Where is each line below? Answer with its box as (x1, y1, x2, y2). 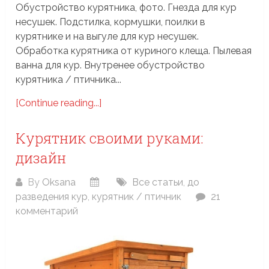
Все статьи (132, 176, 184, 188)
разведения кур (16, 190, 88, 202)
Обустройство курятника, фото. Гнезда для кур (16, 1, 237, 13)
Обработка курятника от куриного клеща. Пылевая (16, 44, 252, 56)
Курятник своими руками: (16, 128, 204, 148)
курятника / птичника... (16, 73, 122, 85)
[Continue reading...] (16, 97, 102, 109)
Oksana (42, 176, 76, 188)
